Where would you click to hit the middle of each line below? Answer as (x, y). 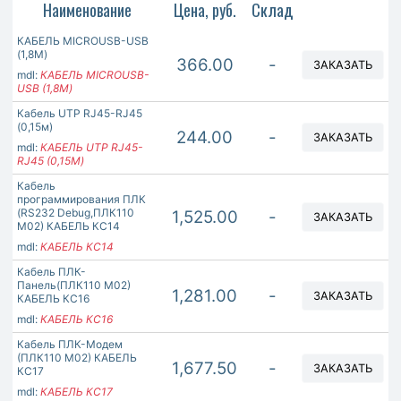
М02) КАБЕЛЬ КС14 (68, 226)
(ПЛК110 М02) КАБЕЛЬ (77, 358)
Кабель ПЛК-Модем (70, 345)
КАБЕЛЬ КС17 (77, 392)
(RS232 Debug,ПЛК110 (76, 213)
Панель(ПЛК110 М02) (74, 286)
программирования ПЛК (81, 200)
